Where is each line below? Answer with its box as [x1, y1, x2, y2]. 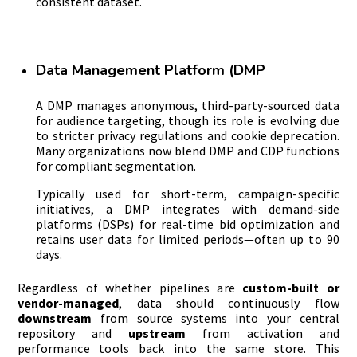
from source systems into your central [92, 309, 339, 326]
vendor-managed [18, 294, 119, 311]
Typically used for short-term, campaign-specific [35, 186, 339, 202]
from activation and [185, 324, 339, 341]
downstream [18, 309, 92, 326]
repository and [18, 324, 129, 341]
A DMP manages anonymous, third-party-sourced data [35, 97, 339, 114]
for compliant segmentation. [35, 158, 197, 175]
